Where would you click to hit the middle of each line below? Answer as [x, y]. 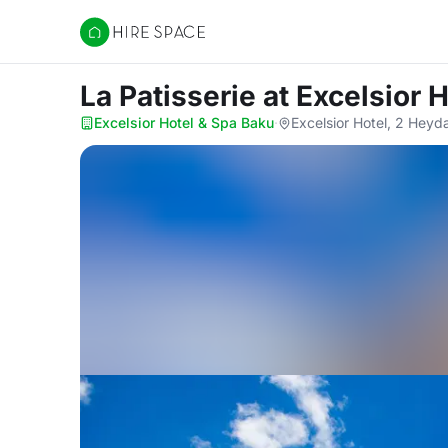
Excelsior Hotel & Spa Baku [184, 122]
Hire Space [120, 42]
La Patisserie [171, 96]
